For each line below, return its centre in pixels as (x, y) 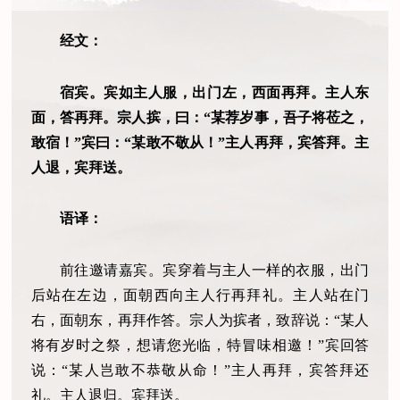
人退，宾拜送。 (81, 167)
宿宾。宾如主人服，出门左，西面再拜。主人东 (214, 92)
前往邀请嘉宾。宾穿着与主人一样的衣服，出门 (214, 271)
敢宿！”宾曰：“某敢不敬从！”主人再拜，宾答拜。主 (200, 142)
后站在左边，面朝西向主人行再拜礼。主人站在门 (200, 296)
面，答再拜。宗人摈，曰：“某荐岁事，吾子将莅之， (200, 117)
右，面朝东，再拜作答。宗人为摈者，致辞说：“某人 (200, 321)
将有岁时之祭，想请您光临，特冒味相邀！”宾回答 (200, 346)
